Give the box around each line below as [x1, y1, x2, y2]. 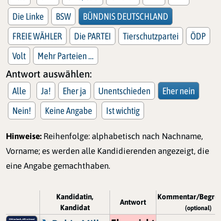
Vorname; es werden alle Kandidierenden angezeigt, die [6, 146, 209, 156]
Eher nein [162, 85, 195, 97]
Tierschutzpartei [123, 31, 179, 42]
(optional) [184, 204, 212, 212]
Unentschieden [98, 85, 150, 97]
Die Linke [12, 11, 44, 22]
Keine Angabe [45, 105, 92, 116]
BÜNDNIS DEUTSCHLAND [83, 11, 168, 22]
